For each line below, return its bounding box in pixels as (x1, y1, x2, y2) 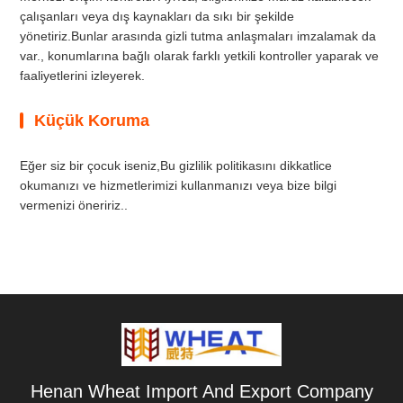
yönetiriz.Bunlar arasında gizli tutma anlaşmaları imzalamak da (20, 29, 377, 43)
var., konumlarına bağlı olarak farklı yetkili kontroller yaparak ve (20, 49, 380, 63)
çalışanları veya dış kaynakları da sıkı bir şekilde (20, 9, 295, 23)
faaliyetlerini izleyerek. (20, 68, 146, 83)
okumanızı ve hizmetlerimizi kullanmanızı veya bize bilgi (20, 178, 337, 193)
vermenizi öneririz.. (20, 198, 129, 212)
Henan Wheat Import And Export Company (30, 381, 373, 401)
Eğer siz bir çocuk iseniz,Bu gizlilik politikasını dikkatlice (20, 158, 333, 173)
